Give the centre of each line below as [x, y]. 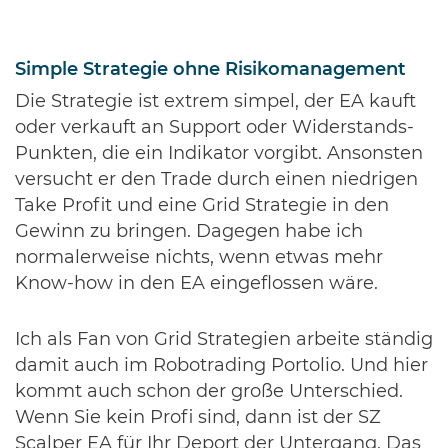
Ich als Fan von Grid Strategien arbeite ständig [224, 340]
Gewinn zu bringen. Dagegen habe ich [189, 232]
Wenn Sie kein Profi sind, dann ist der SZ [198, 418]
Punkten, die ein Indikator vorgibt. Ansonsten [219, 154]
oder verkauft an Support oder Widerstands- [214, 128]
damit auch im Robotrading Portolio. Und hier [221, 366]
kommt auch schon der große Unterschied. [209, 392]
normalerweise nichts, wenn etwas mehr [199, 258]
